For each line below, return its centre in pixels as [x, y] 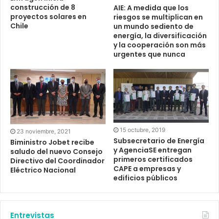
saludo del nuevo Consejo [56, 152]
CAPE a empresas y [147, 169]
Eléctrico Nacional [43, 170]
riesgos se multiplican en [158, 17]
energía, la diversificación [160, 36]
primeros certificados [153, 160]
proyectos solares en [48, 17]
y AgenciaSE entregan [153, 150]
